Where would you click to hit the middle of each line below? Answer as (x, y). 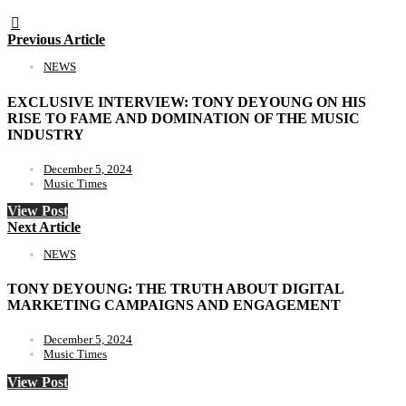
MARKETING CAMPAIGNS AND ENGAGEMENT (174, 305)
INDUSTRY (46, 134)
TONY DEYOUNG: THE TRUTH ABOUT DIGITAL (175, 289)
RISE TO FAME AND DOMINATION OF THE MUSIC (184, 118)
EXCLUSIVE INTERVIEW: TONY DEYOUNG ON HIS (187, 101)
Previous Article (56, 40)
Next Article (44, 227)
